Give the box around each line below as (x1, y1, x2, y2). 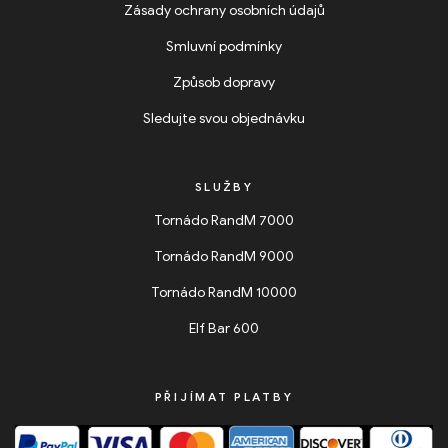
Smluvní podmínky (166, 37, 282, 55)
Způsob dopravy (173, 73, 275, 91)
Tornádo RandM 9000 (154, 247, 294, 265)
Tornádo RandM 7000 (154, 211, 294, 229)
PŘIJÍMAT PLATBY (154, 388, 294, 404)
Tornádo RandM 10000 (151, 283, 297, 301)
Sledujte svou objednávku (143, 109, 305, 127)
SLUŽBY (194, 178, 254, 194)
